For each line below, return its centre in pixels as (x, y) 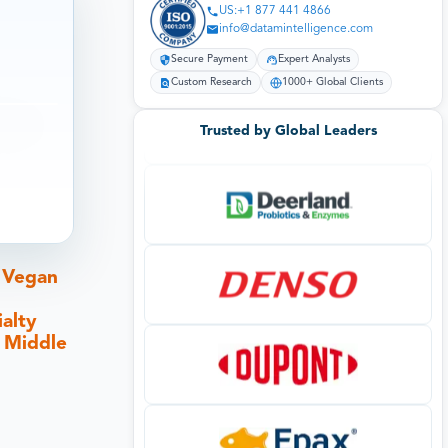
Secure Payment (209, 60)
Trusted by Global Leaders (288, 130)
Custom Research (211, 83)
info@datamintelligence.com (296, 29)
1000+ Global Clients (332, 83)
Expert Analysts (314, 60)
